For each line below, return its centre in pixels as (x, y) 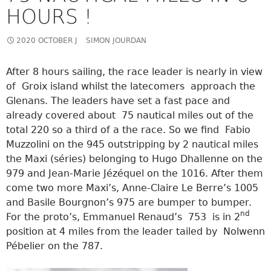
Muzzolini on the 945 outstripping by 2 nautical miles (132, 144)
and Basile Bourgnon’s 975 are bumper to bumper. (129, 202)
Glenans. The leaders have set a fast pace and (118, 100)
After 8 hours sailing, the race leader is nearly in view (134, 71)
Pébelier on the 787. (54, 246)
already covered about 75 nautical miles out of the (130, 115)
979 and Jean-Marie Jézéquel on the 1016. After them (135, 173)
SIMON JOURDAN (116, 40)
